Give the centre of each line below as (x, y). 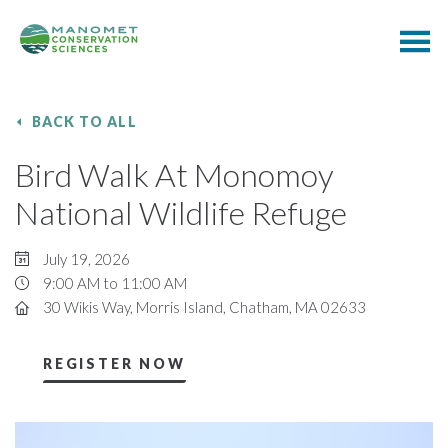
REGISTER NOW (114, 363)
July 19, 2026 (86, 259)
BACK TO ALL (84, 121)
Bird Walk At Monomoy (174, 174)
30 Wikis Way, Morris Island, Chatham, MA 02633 (204, 307)
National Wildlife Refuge (181, 212)
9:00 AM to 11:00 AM (115, 283)
